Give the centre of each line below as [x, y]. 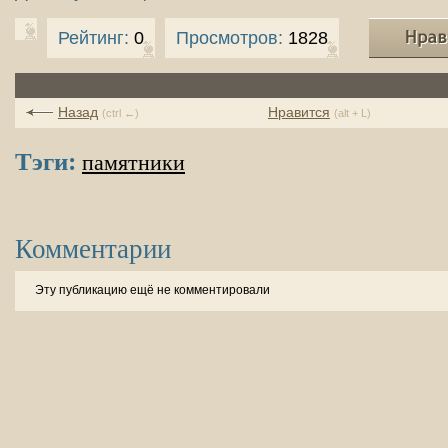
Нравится [299, 112]
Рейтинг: [93, 38]
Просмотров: [229, 38]
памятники [133, 163]
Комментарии [93, 248]
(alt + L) [352, 113]
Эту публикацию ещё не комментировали [152, 290]
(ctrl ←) [120, 113]
